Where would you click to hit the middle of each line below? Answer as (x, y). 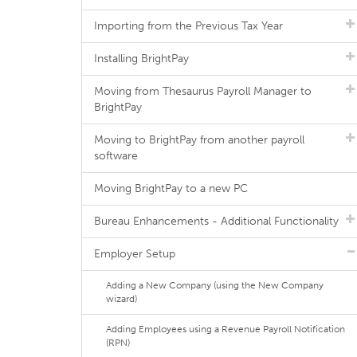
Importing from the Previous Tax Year (188, 26)
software (116, 156)
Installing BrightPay (141, 59)
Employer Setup (135, 254)
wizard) (122, 299)
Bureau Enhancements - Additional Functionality (216, 221)
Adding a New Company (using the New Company (215, 285)
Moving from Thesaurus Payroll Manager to (203, 91)
